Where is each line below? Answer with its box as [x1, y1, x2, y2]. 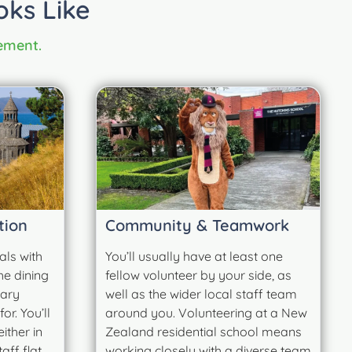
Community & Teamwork [105, 214, 289, 235]
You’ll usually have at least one [105, 247, 283, 264]
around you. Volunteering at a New [105, 304, 307, 321]
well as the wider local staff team [105, 285, 297, 302]
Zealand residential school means [105, 323, 302, 339]
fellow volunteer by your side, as [105, 266, 291, 283]
